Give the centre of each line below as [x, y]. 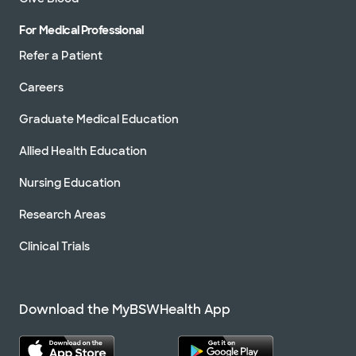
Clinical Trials [54, 246]
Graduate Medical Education [99, 119]
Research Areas [62, 214]
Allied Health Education [83, 151]
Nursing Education [70, 182]
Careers [41, 87]
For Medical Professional [81, 30]
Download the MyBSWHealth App [125, 309]
